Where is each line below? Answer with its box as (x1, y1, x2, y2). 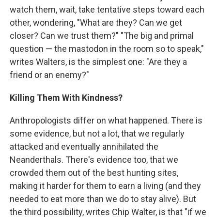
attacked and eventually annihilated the (10, 141, 158, 152)
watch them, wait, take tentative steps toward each (10, 4, 204, 15)
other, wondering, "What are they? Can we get (10, 17, 182, 28)
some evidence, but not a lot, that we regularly (10, 128, 185, 139)
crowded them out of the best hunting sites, (10, 167, 178, 178)
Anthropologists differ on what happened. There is (10, 115, 202, 125)
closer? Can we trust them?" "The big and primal (10, 30, 194, 41)
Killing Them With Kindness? (10, 92, 123, 103)
